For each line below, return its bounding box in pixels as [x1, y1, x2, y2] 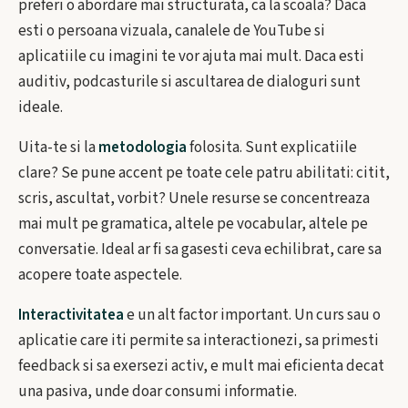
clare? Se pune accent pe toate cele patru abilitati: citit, [18, 162, 390, 184]
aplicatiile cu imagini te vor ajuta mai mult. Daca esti [18, 46, 364, 67]
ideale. [18, 97, 63, 118]
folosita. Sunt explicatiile [187, 137, 357, 158]
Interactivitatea [18, 304, 124, 326]
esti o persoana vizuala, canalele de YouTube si [18, 20, 325, 42]
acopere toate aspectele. [18, 264, 182, 286]
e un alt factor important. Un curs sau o [124, 304, 381, 326]
